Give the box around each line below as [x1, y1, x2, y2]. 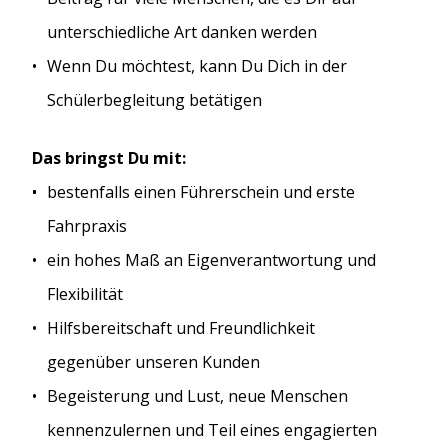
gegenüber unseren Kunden [47, 351, 260, 374]
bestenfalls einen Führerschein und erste [47, 181, 355, 204]
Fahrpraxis [47, 215, 127, 238]
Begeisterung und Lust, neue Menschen [47, 385, 348, 408]
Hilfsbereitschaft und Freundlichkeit [47, 317, 315, 340]
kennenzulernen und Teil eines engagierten [47, 419, 377, 442]
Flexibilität [47, 283, 123, 306]
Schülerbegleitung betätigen [47, 88, 262, 111]
